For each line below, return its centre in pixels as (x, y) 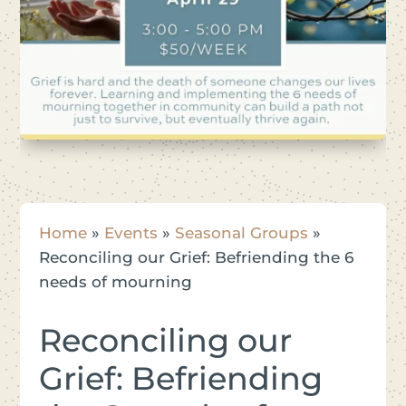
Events (130, 232)
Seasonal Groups (241, 232)
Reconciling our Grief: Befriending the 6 (196, 257)
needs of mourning (115, 281)
